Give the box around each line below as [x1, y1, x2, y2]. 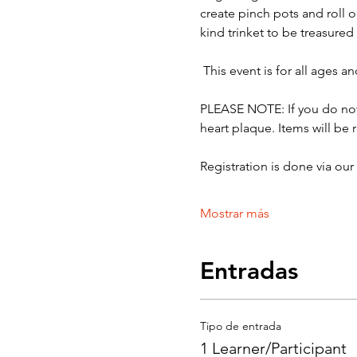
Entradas [199, 256, 298, 285]
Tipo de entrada [199, 318, 281, 333]
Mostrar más [199, 205, 269, 221]
